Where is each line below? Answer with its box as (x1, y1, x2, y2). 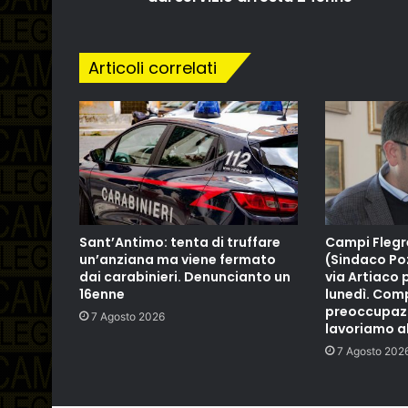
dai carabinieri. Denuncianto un (79, 267, 291, 286)
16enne (79, 284, 125, 303)
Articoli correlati (88, 56, 217, 80)
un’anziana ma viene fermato (79, 250, 276, 269)
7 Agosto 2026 (91, 309, 165, 323)
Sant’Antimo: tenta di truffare (79, 232, 280, 251)
